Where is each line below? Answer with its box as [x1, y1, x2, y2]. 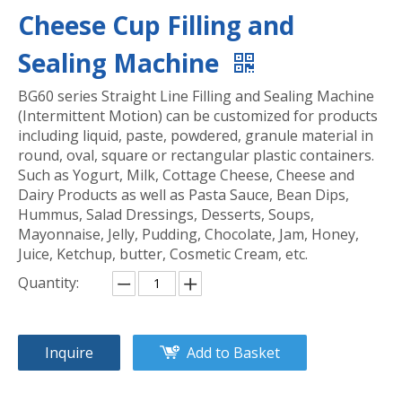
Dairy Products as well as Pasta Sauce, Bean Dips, [18, 185, 349, 205]
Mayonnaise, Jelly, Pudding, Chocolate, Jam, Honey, [18, 224, 359, 245]
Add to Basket [187, 343, 280, 363]
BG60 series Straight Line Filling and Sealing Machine [18, 86, 374, 107]
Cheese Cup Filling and [18, 8, 294, 43]
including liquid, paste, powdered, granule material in [18, 126, 373, 146]
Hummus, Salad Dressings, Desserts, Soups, [18, 205, 314, 225]
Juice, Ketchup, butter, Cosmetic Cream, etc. [18, 244, 308, 265]
